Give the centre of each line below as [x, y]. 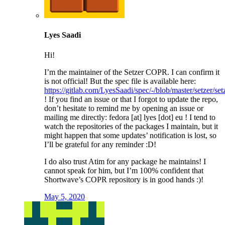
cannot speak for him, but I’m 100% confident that [124, 170]
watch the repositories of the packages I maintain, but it [131, 126]
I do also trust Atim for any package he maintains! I [125, 161]
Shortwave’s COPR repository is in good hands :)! [124, 179]
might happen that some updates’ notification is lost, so [130, 135]
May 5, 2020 [65, 196]
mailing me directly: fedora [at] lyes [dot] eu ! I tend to [130, 117]
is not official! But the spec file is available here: [120, 81]
